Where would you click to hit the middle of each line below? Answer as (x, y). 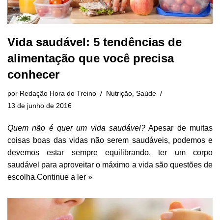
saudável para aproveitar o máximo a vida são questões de (110, 165)
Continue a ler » (65, 177)
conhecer (33, 74)
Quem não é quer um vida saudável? (76, 128)
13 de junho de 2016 (40, 105)
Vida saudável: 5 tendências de (95, 42)
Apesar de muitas (179, 128)
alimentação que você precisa (91, 58)
